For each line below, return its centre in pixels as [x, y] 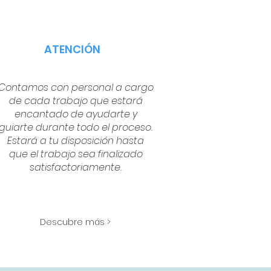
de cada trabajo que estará [76, 101]
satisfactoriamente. [76, 167]
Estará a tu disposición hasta [76, 141]
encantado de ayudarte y [76, 114]
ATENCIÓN [73, 49]
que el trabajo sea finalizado [76, 154]
